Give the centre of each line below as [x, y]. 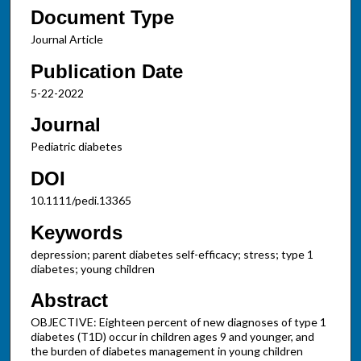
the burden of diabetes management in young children [166, 351]
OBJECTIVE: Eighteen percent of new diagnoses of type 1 [178, 322]
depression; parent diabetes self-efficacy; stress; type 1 [172, 254]
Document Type [102, 17]
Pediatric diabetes [76, 147]
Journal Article [66, 39]
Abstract [69, 301]
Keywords [76, 232]
